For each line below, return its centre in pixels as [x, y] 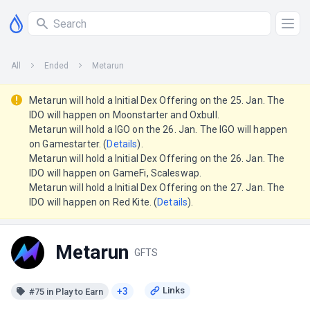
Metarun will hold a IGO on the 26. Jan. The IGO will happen [158, 129]
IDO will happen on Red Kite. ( [93, 202]
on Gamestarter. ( [68, 144]
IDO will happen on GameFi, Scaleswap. [116, 173]
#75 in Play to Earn [66, 291]
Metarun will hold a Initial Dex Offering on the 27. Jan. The [157, 188]
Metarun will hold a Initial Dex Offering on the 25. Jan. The [157, 100]
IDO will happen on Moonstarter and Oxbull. [124, 115]
